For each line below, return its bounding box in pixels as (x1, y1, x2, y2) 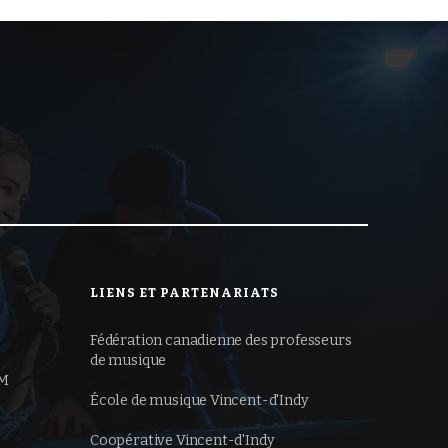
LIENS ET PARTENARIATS (90, 284, 279, 300)
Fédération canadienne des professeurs (90, 331, 352, 349)
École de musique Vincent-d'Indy (90, 391, 309, 409)
